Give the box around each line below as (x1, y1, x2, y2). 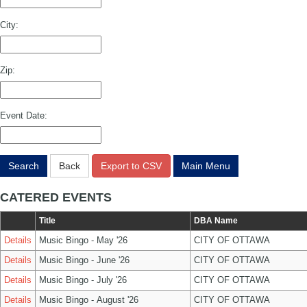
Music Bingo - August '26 (39, 295, 138, 305)
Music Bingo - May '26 (39, 235, 127, 245)
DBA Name (194, 216, 238, 225)
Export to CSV (101, 160, 162, 171)
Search (8, 160, 39, 171)
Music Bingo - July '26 (39, 275, 127, 285)
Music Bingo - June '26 (39, 255, 130, 265)
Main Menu (182, 160, 230, 171)
